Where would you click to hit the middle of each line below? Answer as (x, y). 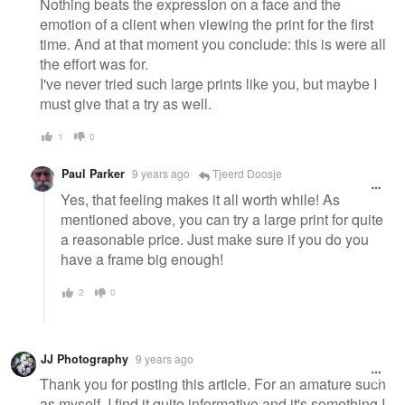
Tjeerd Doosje (246, 174)
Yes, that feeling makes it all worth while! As (200, 200)
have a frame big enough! (142, 259)
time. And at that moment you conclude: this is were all (213, 43)
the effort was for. (94, 63)
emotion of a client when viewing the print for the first (207, 24)
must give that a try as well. (126, 103)
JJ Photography (85, 358)
